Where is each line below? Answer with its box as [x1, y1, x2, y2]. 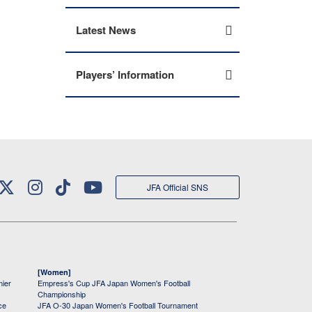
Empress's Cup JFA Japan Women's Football [38, 277, 190, 288]
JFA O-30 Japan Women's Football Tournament [38, 299, 198, 311]
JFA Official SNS [147, 181, 208, 193]
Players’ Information [76, 67, 174, 82]
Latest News [76, 22, 136, 38]
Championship [38, 288, 86, 299]
